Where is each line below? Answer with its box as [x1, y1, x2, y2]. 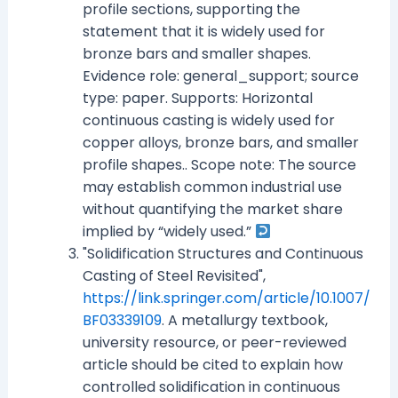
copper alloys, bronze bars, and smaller [82, 132, 359, 154]
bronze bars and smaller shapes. [82, 44, 311, 65]
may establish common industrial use [82, 177, 342, 198]
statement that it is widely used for [82, 21, 325, 43]
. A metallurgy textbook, [161, 310, 328, 331]
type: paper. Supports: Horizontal [82, 88, 313, 109]
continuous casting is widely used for [82, 110, 335, 131]
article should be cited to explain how [82, 354, 343, 376]
